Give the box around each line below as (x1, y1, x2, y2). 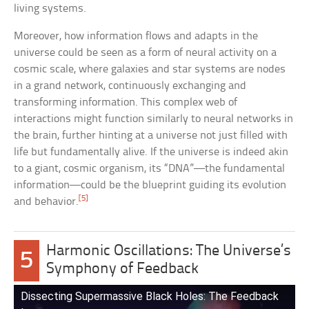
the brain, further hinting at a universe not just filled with (14, 130, 288, 142)
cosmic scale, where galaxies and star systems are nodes (14, 63, 286, 76)
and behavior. (14, 196, 79, 208)
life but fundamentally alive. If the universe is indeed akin (14, 146, 289, 159)
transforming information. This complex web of (14, 97, 238, 109)
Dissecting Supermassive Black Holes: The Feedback (21, 290, 279, 303)
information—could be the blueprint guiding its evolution (14, 179, 287, 192)
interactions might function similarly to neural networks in (14, 113, 294, 126)
